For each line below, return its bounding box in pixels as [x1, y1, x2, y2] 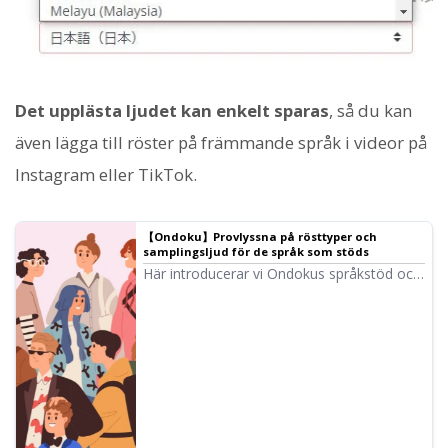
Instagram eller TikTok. [15, 162, 197, 186]
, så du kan [329, 98, 412, 122]
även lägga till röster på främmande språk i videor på [15, 130, 427, 154]
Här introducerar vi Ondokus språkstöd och [143, 263, 421, 283]
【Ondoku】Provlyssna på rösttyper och [143, 229, 377, 245]
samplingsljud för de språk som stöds [143, 244, 369, 260]
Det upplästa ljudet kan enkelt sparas [15, 98, 329, 122]
